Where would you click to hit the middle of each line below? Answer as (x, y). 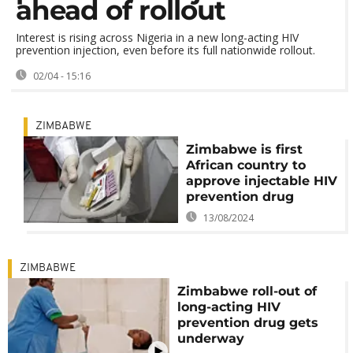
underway (211, 338)
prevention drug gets (248, 323)
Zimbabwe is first (244, 149)
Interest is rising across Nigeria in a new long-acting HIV (157, 37)
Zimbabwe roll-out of (247, 291)
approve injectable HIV (261, 181)
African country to (245, 165)
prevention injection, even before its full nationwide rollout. (165, 50)
